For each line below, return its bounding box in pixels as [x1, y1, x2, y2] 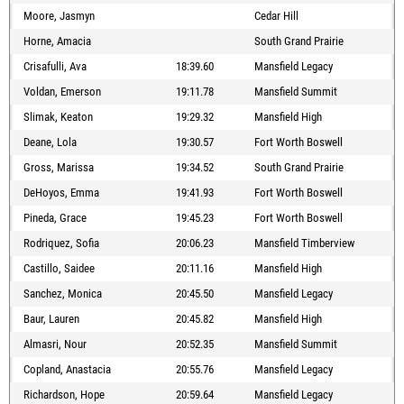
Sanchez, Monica [23, 287, 102, 301]
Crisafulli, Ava [23, 60, 87, 74]
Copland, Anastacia [23, 363, 111, 377]
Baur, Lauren [23, 312, 79, 326]
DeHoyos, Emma [23, 186, 99, 200]
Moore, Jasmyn [23, 9, 95, 23]
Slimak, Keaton [23, 110, 93, 124]
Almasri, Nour [23, 337, 87, 352]
